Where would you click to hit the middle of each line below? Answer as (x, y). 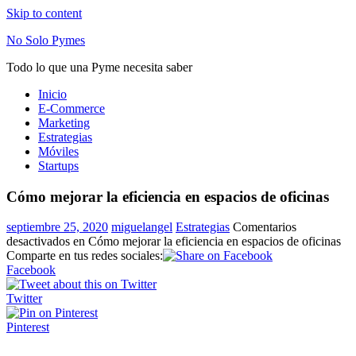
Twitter (24, 299)
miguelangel (142, 227)
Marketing (64, 123)
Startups (58, 166)
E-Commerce (72, 108)
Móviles (58, 151)
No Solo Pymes (46, 40)
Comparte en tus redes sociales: (85, 256)
